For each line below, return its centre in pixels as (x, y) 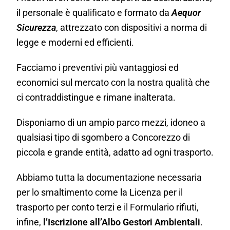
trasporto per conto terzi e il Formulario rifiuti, (108, 207)
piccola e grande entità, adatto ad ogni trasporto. (115, 152)
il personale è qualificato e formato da (94, 13)
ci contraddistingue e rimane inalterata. (96, 98)
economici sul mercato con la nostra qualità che (113, 83)
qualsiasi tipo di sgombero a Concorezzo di (103, 138)
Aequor (186, 13)
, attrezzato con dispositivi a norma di (131, 28)
